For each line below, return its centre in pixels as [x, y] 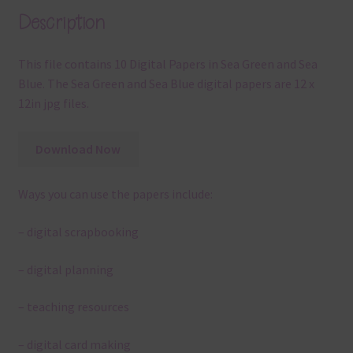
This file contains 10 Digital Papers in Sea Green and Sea [167, 64]
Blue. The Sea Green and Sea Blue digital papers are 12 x [166, 84]
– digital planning [65, 269]
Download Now [78, 149]
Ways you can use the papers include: [115, 194]
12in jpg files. [53, 104]
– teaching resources [73, 307]
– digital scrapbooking [78, 232]
